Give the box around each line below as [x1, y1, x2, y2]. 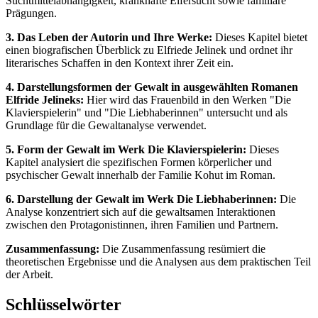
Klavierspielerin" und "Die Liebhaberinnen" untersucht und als [6, 106, 287, 119]
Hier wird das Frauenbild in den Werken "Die [84, 93, 291, 106]
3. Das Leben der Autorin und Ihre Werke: [6, 31, 212, 43]
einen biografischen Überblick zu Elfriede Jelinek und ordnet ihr [6, 43, 292, 56]
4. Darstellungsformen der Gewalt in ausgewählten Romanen [6, 80, 298, 93]
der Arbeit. [6, 268, 53, 280]
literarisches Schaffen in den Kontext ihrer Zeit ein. [6, 56, 234, 69]
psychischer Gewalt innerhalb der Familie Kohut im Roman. [6, 168, 275, 181]
